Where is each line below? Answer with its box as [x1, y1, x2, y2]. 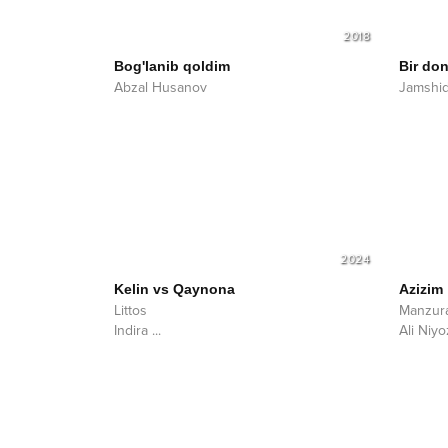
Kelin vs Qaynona [114, 281, 235, 298]
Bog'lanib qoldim [114, 58, 230, 75]
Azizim [399, 281, 443, 298]
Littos [114, 302, 147, 320]
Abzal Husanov [114, 79, 207, 97]
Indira [114, 322, 148, 340]
